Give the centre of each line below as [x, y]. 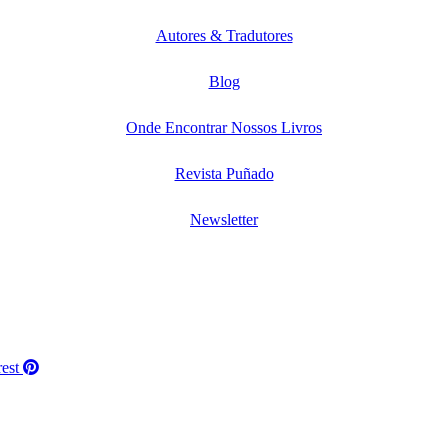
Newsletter [224, 219]
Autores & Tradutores [224, 35]
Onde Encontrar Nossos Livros [224, 127]
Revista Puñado [224, 173]
